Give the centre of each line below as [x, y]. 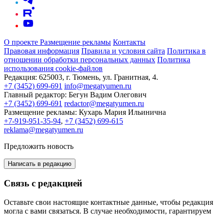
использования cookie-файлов [53, 69]
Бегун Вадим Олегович [108, 95]
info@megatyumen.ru [98, 86]
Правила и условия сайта [123, 51]
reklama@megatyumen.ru [44, 130]
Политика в [186, 51]
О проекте [22, 42]
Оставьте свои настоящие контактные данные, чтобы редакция [109, 202]
